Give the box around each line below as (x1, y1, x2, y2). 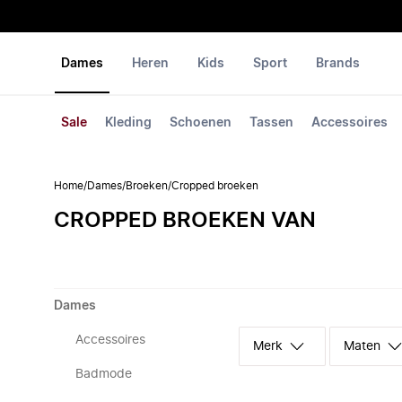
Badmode (75, 368, 132, 380)
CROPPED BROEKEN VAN (54, 210, 316, 232)
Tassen (249, 117, 293, 129)
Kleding (105, 117, 152, 129)
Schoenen (170, 117, 232, 129)
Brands (316, 57, 360, 70)
